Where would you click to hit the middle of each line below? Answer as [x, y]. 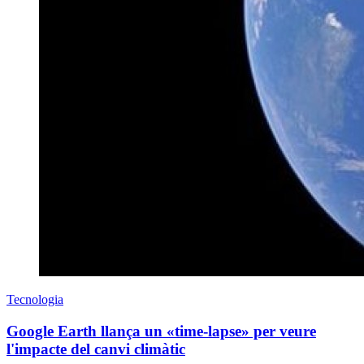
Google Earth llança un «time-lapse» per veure [161, 331]
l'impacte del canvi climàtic [96, 349]
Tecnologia [35, 299]
